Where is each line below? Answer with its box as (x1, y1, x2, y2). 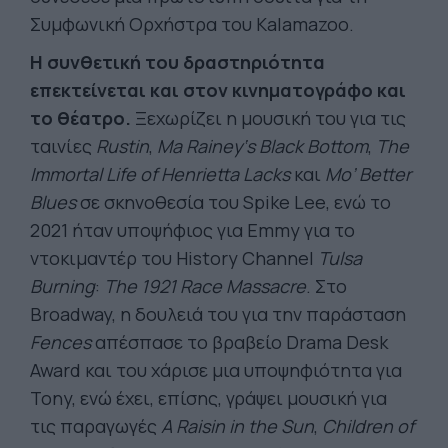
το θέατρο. (30, 106, 131, 130)
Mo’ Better (325, 162, 411, 186)
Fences (30, 330, 91, 354)
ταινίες (30, 134, 96, 158)
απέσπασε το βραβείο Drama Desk (91, 330, 388, 354)
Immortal (30, 162, 102, 186)
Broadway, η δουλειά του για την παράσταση (30, 302, 406, 326)
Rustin (96, 134, 149, 158)
